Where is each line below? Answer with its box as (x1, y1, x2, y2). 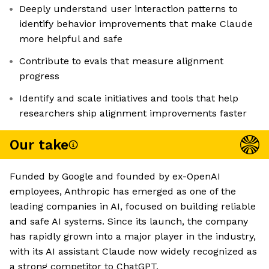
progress (19, 70, 59, 82)
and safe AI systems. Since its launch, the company (10, 216, 248, 228)
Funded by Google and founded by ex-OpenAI (10, 171, 220, 183)
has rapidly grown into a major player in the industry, (10, 231, 256, 243)
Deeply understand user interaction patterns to (19, 3, 238, 15)
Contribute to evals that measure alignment (19, 55, 223, 67)
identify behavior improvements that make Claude (19, 18, 253, 30)
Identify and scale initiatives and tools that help (19, 92, 238, 104)
